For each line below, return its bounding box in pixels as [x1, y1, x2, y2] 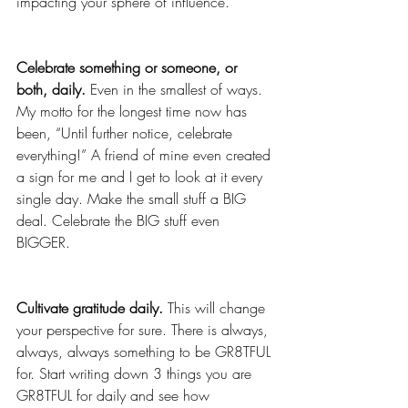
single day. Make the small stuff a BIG [16, 189, 250, 209]
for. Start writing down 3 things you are [16, 363, 256, 384]
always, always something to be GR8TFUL [16, 342, 275, 362]
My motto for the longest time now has [16, 101, 251, 122]
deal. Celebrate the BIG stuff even [16, 210, 224, 231]
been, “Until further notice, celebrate [16, 123, 237, 144]
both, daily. [16, 79, 86, 100]
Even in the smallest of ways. [86, 79, 267, 100]
